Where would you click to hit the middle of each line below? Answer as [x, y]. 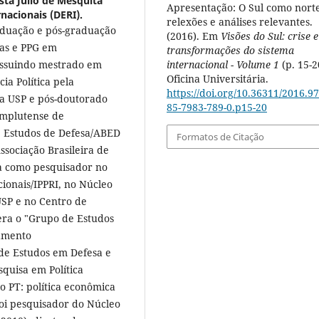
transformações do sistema [230, 50]
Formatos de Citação [221, 137]
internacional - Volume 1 [223, 64]
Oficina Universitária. [218, 78]
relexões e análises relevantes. [240, 21]
